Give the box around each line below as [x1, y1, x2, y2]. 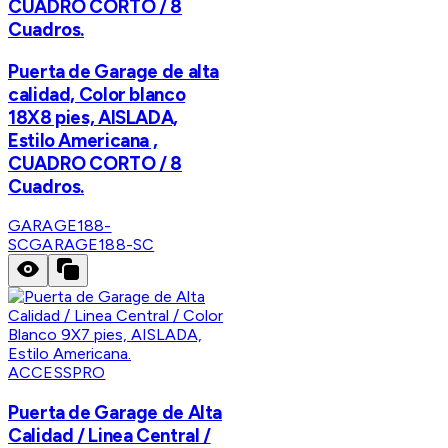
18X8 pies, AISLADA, [8, 105, 178, 129]
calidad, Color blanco [8, 82, 186, 106]
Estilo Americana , [8, 128, 158, 152]
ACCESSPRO [8, 363, 106, 383]
